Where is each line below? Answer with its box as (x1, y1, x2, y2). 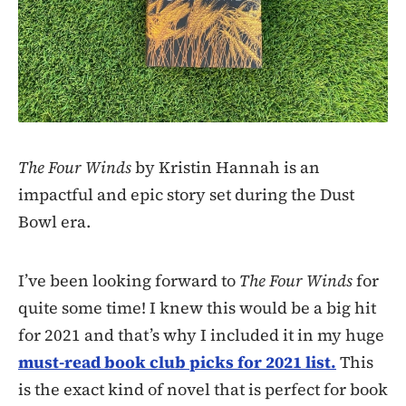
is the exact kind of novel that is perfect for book (18, 377, 388, 401)
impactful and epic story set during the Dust (18, 182, 354, 206)
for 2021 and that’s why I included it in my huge (18, 323, 384, 346)
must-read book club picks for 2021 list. (18, 350, 336, 373)
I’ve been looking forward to (18, 268, 239, 292)
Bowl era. (18, 209, 91, 233)
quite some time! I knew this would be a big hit (18, 295, 376, 319)
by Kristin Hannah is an (131, 155, 320, 179)
